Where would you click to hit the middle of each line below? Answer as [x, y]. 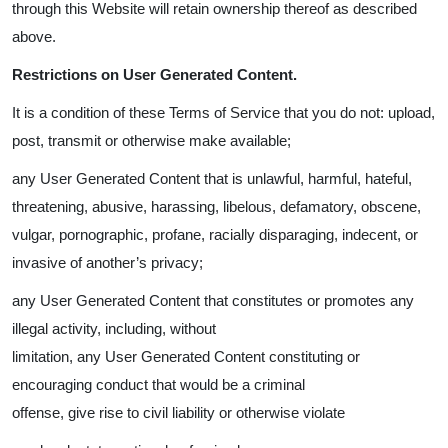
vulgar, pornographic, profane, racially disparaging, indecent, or [215, 234]
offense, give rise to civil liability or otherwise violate [178, 412]
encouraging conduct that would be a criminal [158, 384]
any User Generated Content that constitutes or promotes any [213, 300]
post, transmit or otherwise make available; [151, 140]
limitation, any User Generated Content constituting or [186, 356]
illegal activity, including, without [114, 328]
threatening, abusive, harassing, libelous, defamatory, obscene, [216, 206]
